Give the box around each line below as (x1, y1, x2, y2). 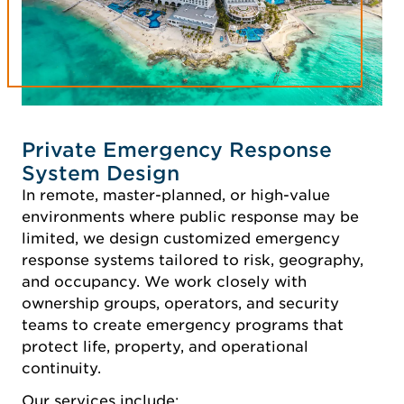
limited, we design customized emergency (22, 229, 340, 247)
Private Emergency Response (22, 137, 332, 161)
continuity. (22, 359, 101, 377)
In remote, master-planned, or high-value (22, 186, 330, 204)
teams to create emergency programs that (22, 316, 344, 334)
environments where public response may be (22, 207, 359, 225)
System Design (22, 161, 179, 185)
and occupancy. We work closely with (22, 272, 307, 290)
